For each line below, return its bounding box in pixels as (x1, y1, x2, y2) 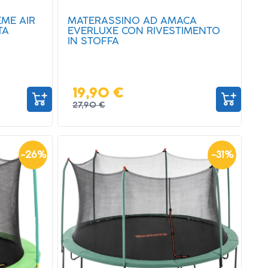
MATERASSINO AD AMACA (68, 16, 197, 26)
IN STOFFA (68, 36, 119, 46)
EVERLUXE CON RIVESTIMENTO (68, 26, 220, 36)
